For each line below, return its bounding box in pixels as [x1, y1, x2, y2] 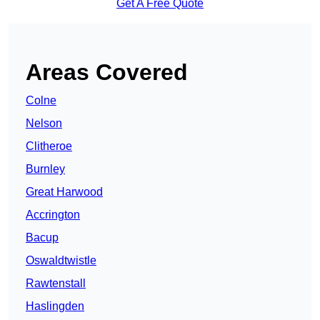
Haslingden [26, 300, 84, 313]
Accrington [26, 209, 80, 221]
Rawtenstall [26, 277, 86, 290]
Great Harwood [26, 186, 103, 199]
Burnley [26, 163, 65, 176]
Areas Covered [26, 59, 188, 86]
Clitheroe [26, 140, 72, 153]
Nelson [26, 117, 62, 130]
